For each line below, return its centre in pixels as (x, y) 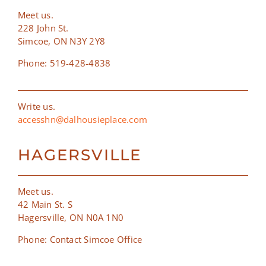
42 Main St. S (45, 205)
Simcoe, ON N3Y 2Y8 (61, 41)
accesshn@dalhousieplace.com (83, 120)
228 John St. (43, 28)
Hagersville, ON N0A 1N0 (71, 218)
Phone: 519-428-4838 (64, 63)
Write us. (37, 107)
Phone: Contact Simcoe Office (80, 240)
